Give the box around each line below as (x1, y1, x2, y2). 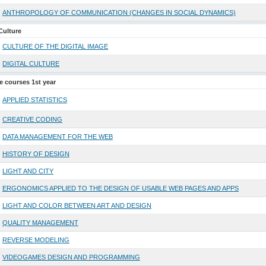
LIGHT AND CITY (2, 167, 53, 175)
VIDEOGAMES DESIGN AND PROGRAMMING (2, 254, 140, 261)
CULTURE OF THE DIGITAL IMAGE (2, 43, 108, 50)
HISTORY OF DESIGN (2, 150, 69, 158)
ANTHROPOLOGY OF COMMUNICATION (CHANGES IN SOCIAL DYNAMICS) (2, 9, 236, 17)
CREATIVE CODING (2, 116, 62, 123)
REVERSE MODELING (2, 236, 69, 244)
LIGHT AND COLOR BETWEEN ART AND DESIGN (2, 202, 151, 210)
